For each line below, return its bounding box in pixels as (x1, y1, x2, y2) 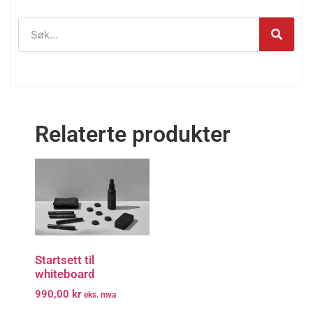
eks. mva (84, 289, 116, 300)
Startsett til (35, 253, 94, 268)
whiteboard (35, 267, 95, 282)
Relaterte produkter (35, 121, 231, 148)
